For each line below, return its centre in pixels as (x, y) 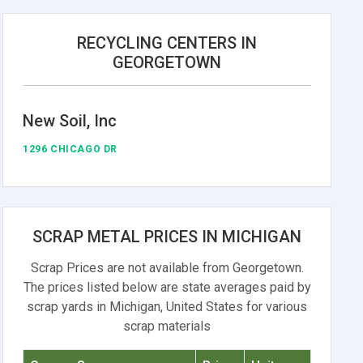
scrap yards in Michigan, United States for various (167, 306)
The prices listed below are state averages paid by (167, 287)
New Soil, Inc (70, 120)
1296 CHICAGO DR (70, 149)
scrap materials (167, 326)
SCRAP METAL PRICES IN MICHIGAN (167, 236)
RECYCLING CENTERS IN (167, 43)
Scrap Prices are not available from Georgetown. (167, 267)
